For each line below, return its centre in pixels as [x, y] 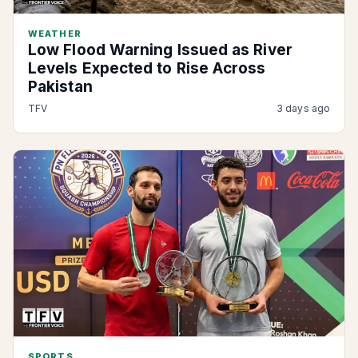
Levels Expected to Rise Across [147, 68]
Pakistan [60, 87]
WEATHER [55, 34]
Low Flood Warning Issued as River [160, 50]
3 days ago [303, 108]
